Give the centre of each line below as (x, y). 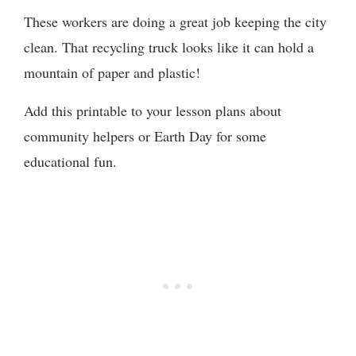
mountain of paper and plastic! (112, 73)
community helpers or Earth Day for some (145, 136)
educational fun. (70, 162)
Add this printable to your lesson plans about (153, 111)
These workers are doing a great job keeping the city (175, 22)
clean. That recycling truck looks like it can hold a (169, 47)
